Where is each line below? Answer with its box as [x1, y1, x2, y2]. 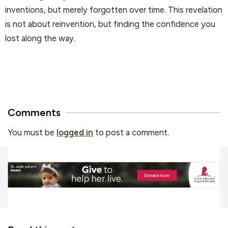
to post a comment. [93, 127, 169, 138]
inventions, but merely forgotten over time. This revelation [5, 4, 222, 15]
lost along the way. [5, 33, 75, 43]
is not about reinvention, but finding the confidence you [5, 18, 215, 29]
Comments [8, 106, 61, 119]
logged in [56, 127, 93, 138]
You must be [8, 127, 56, 138]
